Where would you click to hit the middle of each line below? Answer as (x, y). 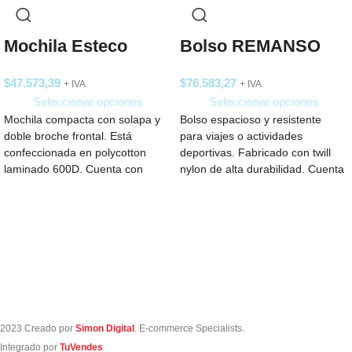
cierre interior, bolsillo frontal (74, 185)
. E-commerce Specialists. (189, 328)
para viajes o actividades (241, 136)
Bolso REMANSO (250, 46)
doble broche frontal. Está (68, 136)
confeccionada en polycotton (75, 152)
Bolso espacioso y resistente (251, 119)
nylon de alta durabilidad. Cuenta (262, 169)
